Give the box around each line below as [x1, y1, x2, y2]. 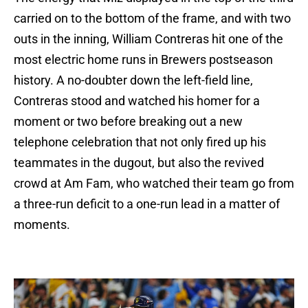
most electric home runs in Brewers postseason [14, 52, 273, 67]
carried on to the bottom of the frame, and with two [14, 11, 291, 26]
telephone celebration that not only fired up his [14, 135, 266, 150]
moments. [14, 217, 70, 232]
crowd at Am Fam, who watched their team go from [14, 176, 294, 191]
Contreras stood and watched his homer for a [14, 93, 260, 109]
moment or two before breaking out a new [14, 114, 243, 129]
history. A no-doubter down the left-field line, [14, 73, 253, 88]
